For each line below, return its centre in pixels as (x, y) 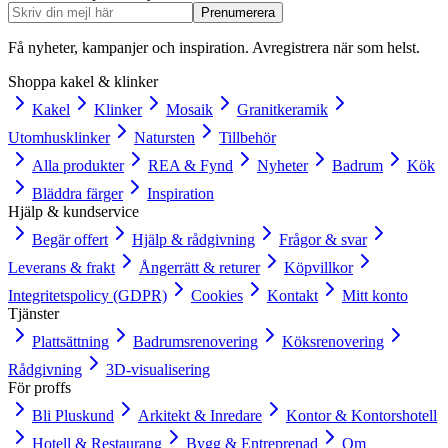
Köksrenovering (333, 342)
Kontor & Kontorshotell (361, 416)
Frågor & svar (323, 240)
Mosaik (189, 110)
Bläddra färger (77, 194)
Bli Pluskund (73, 416)
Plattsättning (70, 342)
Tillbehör (247, 138)
